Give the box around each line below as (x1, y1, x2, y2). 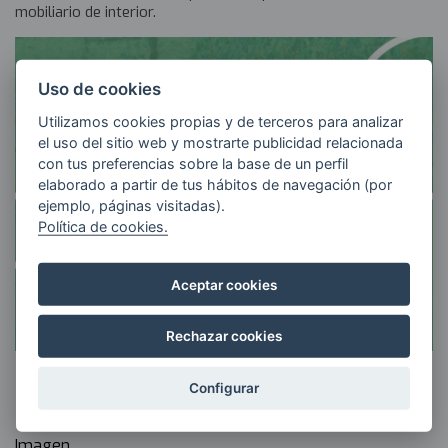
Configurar (189, 379, 259, 396)
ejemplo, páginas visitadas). (38, 196, 226, 214)
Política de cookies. (38, 217, 169, 235)
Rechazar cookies (166, 328, 282, 345)
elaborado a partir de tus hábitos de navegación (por (38, 175, 393, 193)
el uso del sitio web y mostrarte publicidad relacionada (38, 133, 404, 151)
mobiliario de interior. (15, 2, 156, 22)
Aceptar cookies (171, 276, 277, 293)
